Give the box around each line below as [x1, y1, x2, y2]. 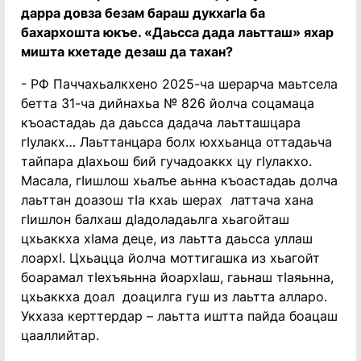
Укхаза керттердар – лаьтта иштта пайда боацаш [21, 308, 338, 324]
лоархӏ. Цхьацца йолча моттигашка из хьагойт [21, 250, 320, 266]
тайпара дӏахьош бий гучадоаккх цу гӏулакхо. [21, 153, 312, 169]
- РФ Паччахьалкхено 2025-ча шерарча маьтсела [21, 76, 338, 92]
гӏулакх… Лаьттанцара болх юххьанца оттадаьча [21, 134, 332, 150]
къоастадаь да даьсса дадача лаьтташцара [21, 114, 301, 131]
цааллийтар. [21, 327, 99, 343]
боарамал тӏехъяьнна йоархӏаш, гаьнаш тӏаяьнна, [21, 269, 334, 285]
